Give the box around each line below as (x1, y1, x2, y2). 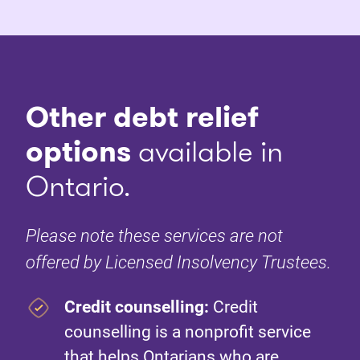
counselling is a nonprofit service (64, 322, 311, 342)
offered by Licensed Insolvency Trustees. (26, 252, 331, 273)
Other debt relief (26, 96, 259, 138)
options (26, 131, 131, 173)
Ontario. (26, 166, 130, 207)
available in (131, 131, 283, 173)
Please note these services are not (26, 226, 283, 247)
